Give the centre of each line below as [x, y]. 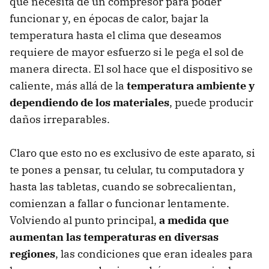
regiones [32, 254]
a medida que [194, 220]
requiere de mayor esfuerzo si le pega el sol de [127, 52]
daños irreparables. [60, 119]
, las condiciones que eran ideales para [154, 254]
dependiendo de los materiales [89, 103]
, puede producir [211, 103]
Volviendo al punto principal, [84, 220]
